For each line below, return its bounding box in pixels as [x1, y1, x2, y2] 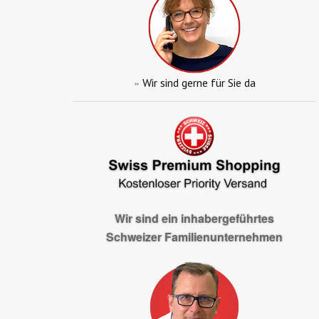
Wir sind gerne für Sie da [142, 75, 256, 90]
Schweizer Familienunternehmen [106, 228, 283, 245]
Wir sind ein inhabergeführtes [115, 209, 274, 226]
